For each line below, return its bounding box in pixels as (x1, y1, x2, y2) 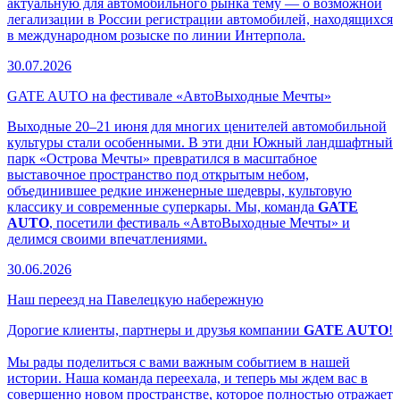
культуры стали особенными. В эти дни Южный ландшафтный (7, 134, 393, 150)
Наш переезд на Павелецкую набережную (7, 291, 263, 307)
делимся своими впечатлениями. (7, 230, 207, 246)
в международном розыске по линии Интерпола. (7, 27, 305, 43)
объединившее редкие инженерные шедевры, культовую (7, 182, 352, 198)
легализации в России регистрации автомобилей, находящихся (7, 11, 393, 27)
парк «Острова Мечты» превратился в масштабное (7, 150, 317, 166)
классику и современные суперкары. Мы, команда (7, 198, 318, 214)
